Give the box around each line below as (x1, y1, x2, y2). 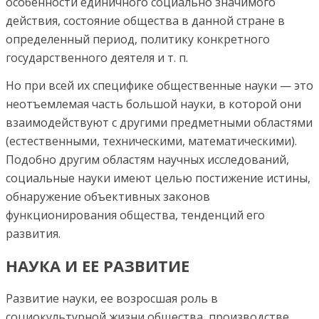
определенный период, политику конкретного (6, 31, 270, 47)
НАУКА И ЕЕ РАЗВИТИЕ (6, 255, 189, 277)
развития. (6, 226, 61, 241)
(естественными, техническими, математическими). (6, 133, 297, 149)
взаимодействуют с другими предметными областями (6, 115, 313, 130)
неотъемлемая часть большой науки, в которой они (6, 96, 301, 112)
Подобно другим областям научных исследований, (6, 152, 289, 167)
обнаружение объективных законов (6, 189, 210, 204)
